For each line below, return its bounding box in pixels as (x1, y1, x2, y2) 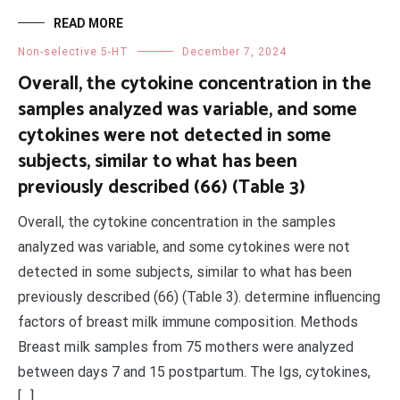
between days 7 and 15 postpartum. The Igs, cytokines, (18, 363, 371, 380)
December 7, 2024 (182, 46, 287, 58)
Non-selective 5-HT (18, 46, 129, 58)
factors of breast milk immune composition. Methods (18, 313, 358, 330)
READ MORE (54, 16, 123, 30)
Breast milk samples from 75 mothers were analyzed (18, 338, 354, 355)
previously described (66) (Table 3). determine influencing (18, 288, 380, 305)
